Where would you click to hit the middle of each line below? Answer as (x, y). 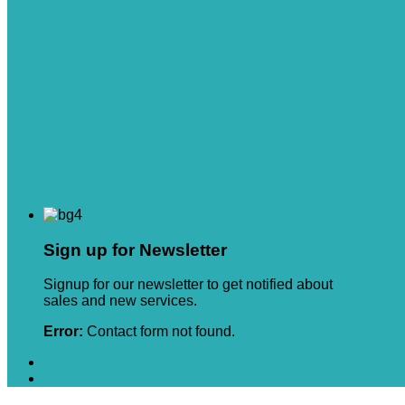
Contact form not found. (159, 332)
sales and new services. (120, 301)
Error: (63, 332)
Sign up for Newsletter (135, 250)
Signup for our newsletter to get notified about (188, 285)
